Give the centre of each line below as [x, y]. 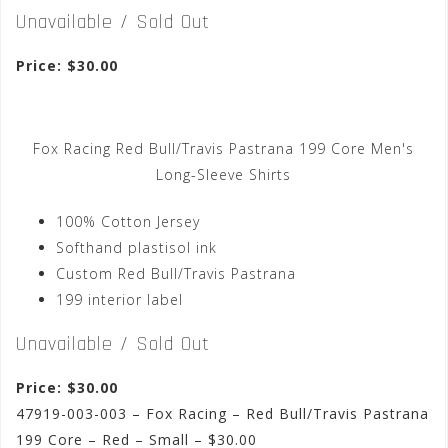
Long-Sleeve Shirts [223, 175]
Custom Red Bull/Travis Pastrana [176, 274]
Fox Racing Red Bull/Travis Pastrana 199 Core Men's [223, 149]
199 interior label [119, 300]
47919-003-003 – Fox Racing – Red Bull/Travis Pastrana [222, 414]
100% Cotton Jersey [128, 222]
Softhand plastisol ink [136, 248]
